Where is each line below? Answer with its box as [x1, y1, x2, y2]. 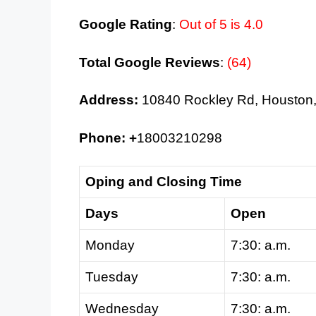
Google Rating [79, 17, 172, 32]
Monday [85, 238, 135, 253]
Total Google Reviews [79, 54, 220, 70]
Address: [79, 92, 138, 108]
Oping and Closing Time [85, 174, 242, 190]
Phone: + [79, 130, 137, 145]
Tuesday [85, 269, 138, 285]
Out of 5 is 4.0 [179, 17, 263, 32]
